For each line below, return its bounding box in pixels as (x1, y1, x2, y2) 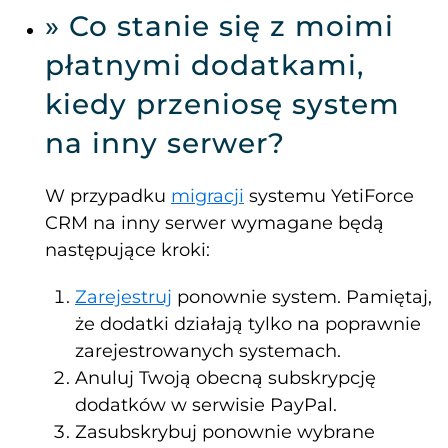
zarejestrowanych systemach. (75, 340, 341, 363)
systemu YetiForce (249, 185, 414, 208)
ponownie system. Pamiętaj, (177, 286, 432, 309)
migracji (171, 185, 244, 208)
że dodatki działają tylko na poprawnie (75, 313, 421, 336)
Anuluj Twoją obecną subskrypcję (75, 367, 376, 390)
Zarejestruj (75, 286, 172, 309)
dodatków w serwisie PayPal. (75, 394, 337, 417)
